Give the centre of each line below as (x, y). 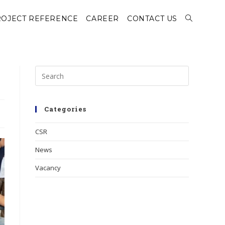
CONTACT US (152, 19)
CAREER (102, 19)
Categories (65, 109)
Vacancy (48, 168)
